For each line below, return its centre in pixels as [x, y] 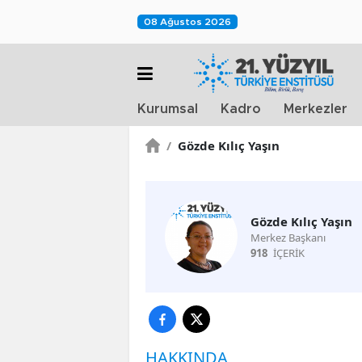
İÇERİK [289, 253]
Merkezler [316, 109]
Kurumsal [168, 109]
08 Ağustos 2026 [187, 22]
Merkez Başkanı [288, 238]
